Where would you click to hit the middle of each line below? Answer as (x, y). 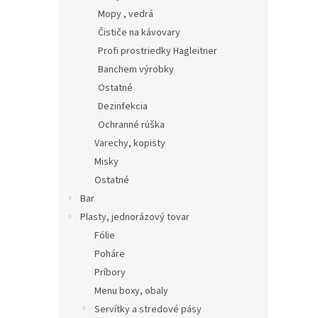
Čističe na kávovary (139, 33)
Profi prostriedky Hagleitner (158, 51)
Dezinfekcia (123, 106)
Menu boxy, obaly (131, 291)
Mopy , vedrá (126, 14)
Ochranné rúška (131, 125)
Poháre (110, 254)
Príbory (110, 273)
